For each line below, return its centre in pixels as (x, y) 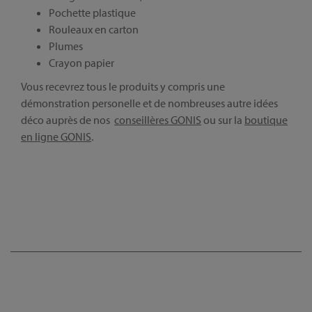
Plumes (66, 46)
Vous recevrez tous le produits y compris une (123, 86)
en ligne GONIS (56, 136)
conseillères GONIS (158, 120)
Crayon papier (81, 63)
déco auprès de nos (68, 120)
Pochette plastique (92, 13)
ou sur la (223, 120)
